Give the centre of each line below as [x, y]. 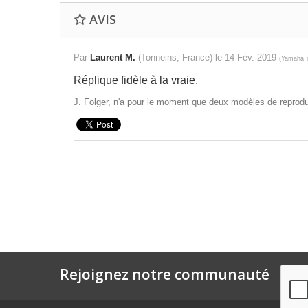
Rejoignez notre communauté [165, 274]
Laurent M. [114, 57]
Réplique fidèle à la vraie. [136, 80]
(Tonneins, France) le [181, 57]
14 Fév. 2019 [252, 57]
